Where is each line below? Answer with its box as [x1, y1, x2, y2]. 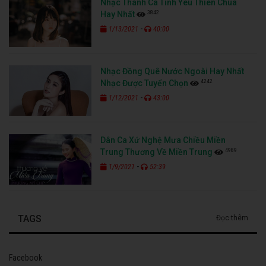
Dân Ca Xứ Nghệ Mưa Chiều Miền [100, 135, 226, 145]
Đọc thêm [216, 213, 248, 222]
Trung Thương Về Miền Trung [100, 147, 213, 157]
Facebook [9, 252, 42, 262]
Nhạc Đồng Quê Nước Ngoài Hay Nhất [100, 66, 245, 76]
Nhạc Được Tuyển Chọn [100, 78, 189, 88]
